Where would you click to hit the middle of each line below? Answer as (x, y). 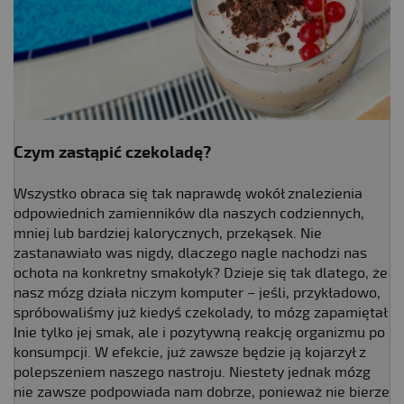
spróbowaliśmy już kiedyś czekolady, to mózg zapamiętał (200, 312)
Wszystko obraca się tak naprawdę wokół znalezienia (188, 193)
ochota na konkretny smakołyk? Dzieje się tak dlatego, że (201, 273)
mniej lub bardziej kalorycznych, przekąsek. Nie (168, 233)
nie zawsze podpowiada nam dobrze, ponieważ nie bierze (202, 392)
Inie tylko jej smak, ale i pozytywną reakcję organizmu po (199, 332)
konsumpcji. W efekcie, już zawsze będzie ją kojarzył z (190, 352)
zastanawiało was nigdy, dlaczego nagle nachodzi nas (190, 253)
